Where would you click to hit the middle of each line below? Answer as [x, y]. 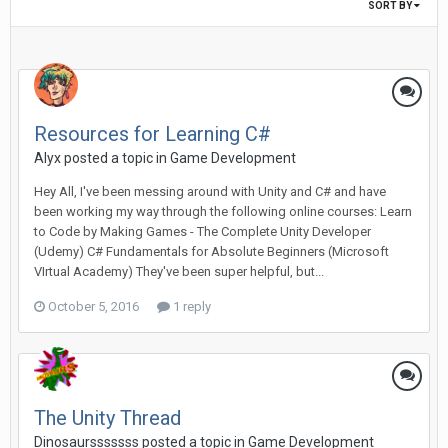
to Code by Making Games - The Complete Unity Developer [202, 231]
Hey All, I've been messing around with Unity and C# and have [210, 191]
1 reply [190, 306]
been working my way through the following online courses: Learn [223, 211]
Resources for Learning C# [152, 133]
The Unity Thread [107, 417]
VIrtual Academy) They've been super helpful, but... [179, 271]
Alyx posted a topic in [102, 157]
